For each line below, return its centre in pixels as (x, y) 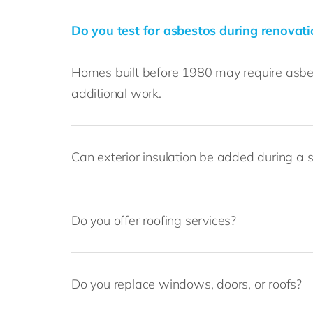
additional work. (116, 93)
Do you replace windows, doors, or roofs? (187, 284)
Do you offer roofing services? (154, 220)
